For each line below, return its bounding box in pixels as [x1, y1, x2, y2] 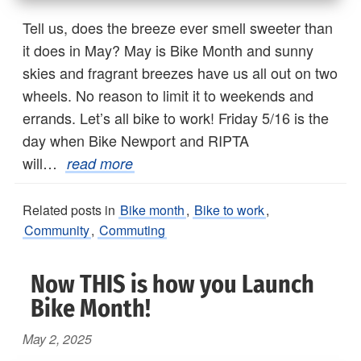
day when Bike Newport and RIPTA [23, 129, 249, 151]
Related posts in [23, 200, 118, 219]
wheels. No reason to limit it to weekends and [23, 84, 313, 106]
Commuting [99, 220, 165, 239]
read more [67, 152, 133, 173]
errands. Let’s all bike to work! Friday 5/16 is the [23, 106, 329, 128]
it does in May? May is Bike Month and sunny [23, 39, 313, 60]
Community [24, 220, 89, 239]
